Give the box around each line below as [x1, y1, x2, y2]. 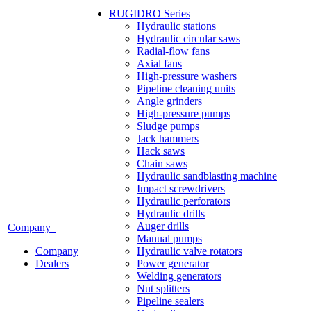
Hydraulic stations [137, 20, 216, 32]
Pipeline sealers [137, 295, 204, 307]
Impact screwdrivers [137, 183, 225, 194]
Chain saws [137, 158, 187, 169]
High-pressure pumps [137, 108, 230, 119]
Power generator [137, 258, 209, 269]
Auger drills [137, 220, 189, 232]
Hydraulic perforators [137, 195, 230, 207]
